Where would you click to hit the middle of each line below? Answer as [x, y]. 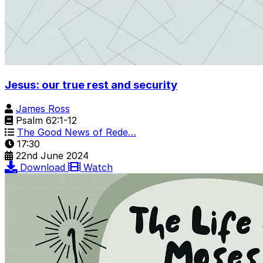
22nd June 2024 [52, 156]
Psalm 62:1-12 [45, 120]
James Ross [43, 109]
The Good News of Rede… [77, 132]
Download [44, 167]
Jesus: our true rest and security [91, 85]
